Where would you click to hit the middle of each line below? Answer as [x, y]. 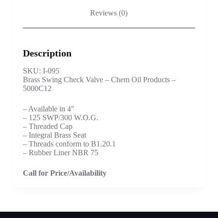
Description [47, 53]
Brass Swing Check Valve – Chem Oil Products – [99, 79]
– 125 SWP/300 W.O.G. [60, 117]
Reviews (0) [109, 13]
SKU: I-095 [41, 71]
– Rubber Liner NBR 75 [60, 152]
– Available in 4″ [48, 109]
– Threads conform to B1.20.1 [69, 144]
